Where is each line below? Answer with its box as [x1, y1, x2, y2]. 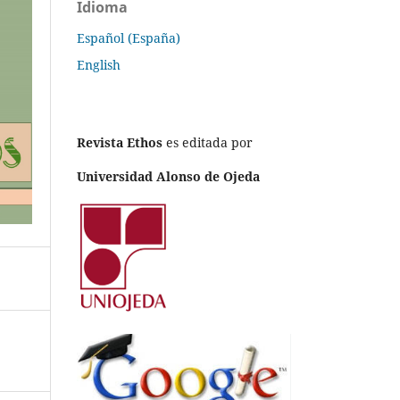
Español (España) [77, 29, 180, 46]
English [77, 55, 121, 73]
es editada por [162, 133, 253, 151]
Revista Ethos [77, 133, 162, 151]
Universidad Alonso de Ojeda [77, 167, 260, 185]
